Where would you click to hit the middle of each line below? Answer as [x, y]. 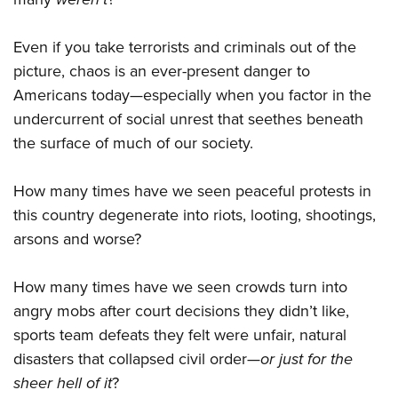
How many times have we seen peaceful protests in [192, 191]
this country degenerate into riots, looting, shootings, [195, 215]
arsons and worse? [77, 239]
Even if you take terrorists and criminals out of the [185, 48]
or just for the [306, 359]
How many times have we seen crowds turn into [180, 287]
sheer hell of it [63, 383]
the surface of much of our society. [133, 143]
